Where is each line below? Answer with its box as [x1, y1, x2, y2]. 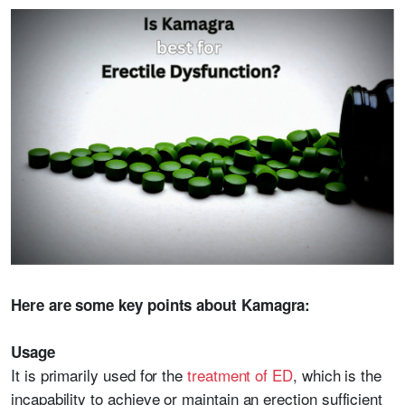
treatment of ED [187, 363, 294, 386]
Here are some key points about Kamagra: [11, 293, 311, 316]
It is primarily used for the [11, 363, 188, 386]
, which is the [293, 363, 382, 386]
